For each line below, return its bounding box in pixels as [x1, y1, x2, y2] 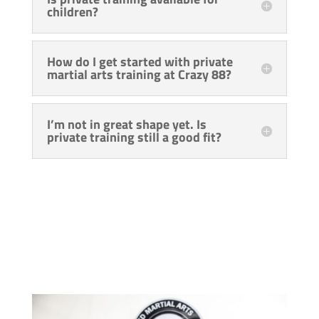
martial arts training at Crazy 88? [46, 65, 231, 85]
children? [46, 2, 98, 22]
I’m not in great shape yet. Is [46, 115, 206, 135]
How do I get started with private [46, 52, 233, 72]
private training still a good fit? [46, 127, 221, 147]
